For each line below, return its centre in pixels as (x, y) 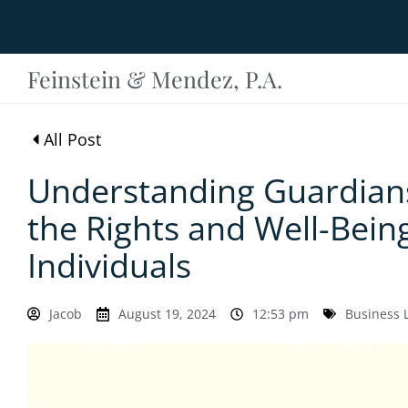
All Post (72, 139)
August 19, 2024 (167, 314)
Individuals (109, 265)
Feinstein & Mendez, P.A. (155, 78)
